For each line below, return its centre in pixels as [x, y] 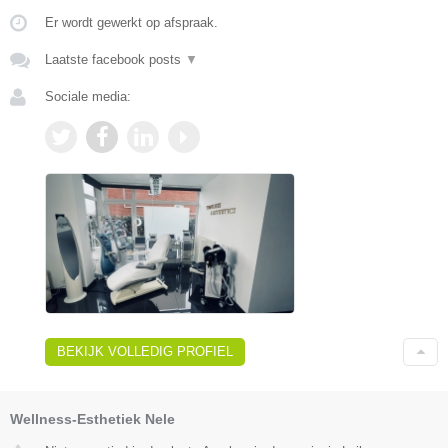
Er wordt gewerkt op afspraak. [131, 23]
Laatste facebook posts [115, 60]
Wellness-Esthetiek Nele [92, 419]
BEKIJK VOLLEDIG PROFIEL [145, 352]
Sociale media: [88, 97]
